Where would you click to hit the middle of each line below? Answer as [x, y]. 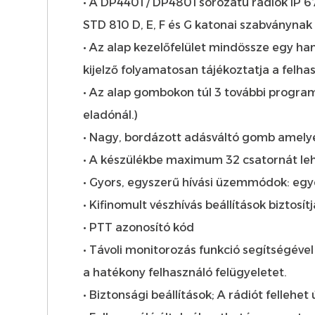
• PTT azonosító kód [139, 227]
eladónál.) [111, 115]
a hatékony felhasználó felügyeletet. [185, 272]
